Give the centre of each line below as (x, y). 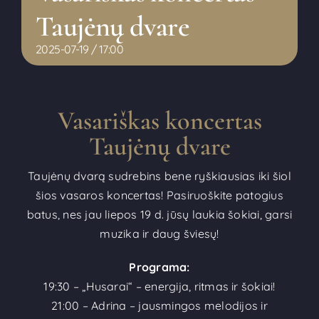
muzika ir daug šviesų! (159, 233)
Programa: (159, 267)
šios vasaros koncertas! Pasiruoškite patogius (159, 195)
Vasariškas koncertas (159, 120)
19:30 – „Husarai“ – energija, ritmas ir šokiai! (159, 286)
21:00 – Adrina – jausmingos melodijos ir (159, 305)
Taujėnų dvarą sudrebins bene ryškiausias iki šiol (159, 176)
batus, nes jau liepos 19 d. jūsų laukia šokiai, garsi (159, 214)
